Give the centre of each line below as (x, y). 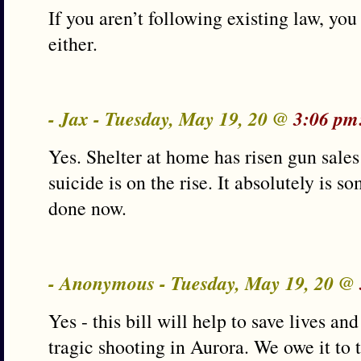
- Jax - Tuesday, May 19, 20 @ (171, 118)
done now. (87, 208)
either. (73, 44)
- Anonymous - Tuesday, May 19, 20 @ (204, 283)
